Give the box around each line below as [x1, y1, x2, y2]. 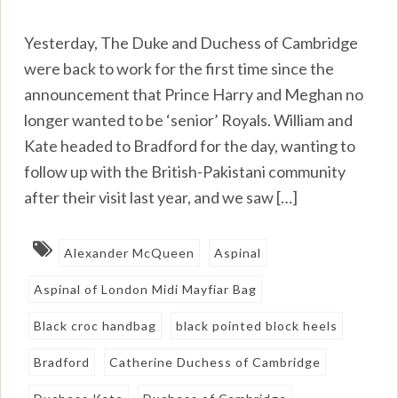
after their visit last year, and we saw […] [24, 187, 298, 207]
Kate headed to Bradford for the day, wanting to [24, 135, 356, 155]
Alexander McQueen [64, 244, 195, 260]
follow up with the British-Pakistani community [24, 161, 346, 181]
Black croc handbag [34, 317, 157, 333]
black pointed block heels [176, 317, 338, 333]
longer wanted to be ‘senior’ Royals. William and [24, 109, 354, 130]
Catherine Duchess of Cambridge [109, 354, 322, 370]
